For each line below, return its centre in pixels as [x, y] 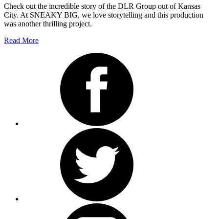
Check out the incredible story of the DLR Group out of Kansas [102, 6]
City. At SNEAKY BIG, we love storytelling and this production [104, 15]
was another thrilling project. [48, 23]
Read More [21, 40]
